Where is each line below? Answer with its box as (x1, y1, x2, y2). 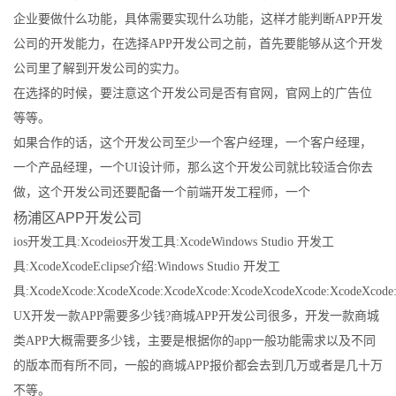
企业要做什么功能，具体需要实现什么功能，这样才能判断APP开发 (13, 12, 383, 26)
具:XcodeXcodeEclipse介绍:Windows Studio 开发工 (13, 260, 280, 273)
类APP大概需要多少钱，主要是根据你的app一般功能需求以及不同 (13, 334, 376, 347)
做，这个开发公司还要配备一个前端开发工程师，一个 (13, 186, 310, 199)
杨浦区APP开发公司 (13, 209, 141, 225)
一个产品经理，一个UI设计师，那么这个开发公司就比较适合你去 (13, 161, 373, 174)
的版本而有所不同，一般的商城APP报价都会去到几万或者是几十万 (13, 359, 383, 372)
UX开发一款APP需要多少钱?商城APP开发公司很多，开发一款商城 (13, 309, 379, 323)
